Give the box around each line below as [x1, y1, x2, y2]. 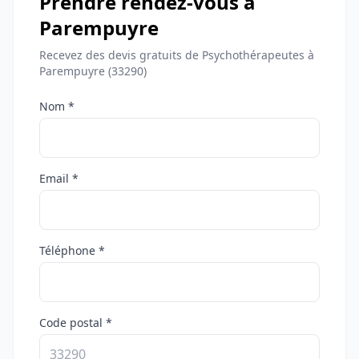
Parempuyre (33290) [39, 63, 147, 79]
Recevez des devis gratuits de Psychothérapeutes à [39, 47, 314, 63]
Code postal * [39, 315, 112, 330]
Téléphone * [39, 243, 105, 258]
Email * [39, 171, 79, 186]
